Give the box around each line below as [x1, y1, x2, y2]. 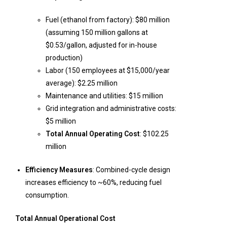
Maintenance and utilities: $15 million [46, 92, 163, 100]
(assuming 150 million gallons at [46, 28, 148, 36]
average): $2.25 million [46, 79, 118, 87]
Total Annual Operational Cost [15, 214, 116, 222]
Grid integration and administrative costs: [46, 104, 176, 112]
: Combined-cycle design [93, 166, 170, 174]
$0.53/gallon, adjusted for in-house [46, 41, 157, 49]
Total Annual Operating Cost [46, 130, 140, 138]
